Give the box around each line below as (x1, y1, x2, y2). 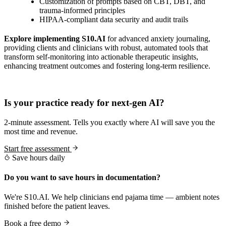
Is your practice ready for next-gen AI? (4, 97, 164, 108)
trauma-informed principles (39, 6, 125, 15)
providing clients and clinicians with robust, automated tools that (4, 43, 208, 52)
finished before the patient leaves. (4, 202, 110, 211)
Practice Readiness (10, 79, 72, 88)
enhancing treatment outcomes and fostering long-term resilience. (4, 62, 210, 71)
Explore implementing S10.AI (4, 34, 105, 43)
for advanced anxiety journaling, (105, 34, 210, 43)
